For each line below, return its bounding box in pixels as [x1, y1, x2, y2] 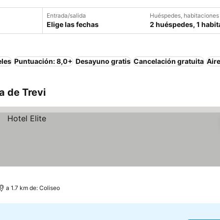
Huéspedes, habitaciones [150, 12, 219, 19]
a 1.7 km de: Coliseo [6, 184, 60, 192]
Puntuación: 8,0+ [14, 57, 73, 65]
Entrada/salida [47, 12, 86, 19]
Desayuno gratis [76, 57, 131, 65]
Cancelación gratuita [134, 57, 204, 65]
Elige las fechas [47, 20, 99, 28]
